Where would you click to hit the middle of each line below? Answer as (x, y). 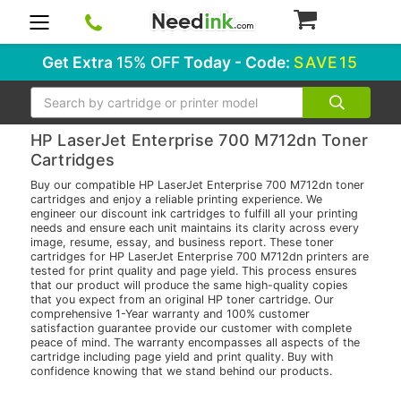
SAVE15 (326, 62)
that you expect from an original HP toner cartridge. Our (182, 300)
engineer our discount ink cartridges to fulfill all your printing (194, 214)
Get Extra (80, 62)
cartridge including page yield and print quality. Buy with (181, 357)
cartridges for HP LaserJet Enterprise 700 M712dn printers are (199, 257)
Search (49, 95)
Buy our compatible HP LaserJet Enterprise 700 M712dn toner (197, 185)
